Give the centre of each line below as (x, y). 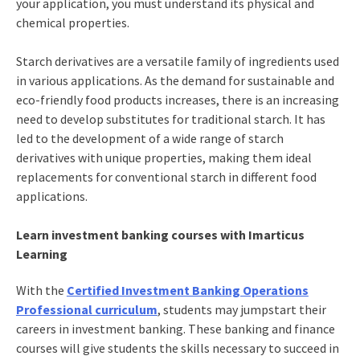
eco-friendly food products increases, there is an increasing (177, 100)
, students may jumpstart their (241, 310)
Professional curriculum (86, 310)
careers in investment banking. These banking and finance (175, 329)
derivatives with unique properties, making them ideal (164, 158)
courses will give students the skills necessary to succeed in (177, 348)
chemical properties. (72, 23)
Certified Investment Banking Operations (187, 290)
